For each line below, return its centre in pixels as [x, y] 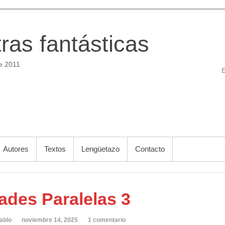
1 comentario [107, 220]
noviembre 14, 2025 [50, 220]
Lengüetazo [100, 149]
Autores [16, 149]
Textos [55, 149]
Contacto [150, 149]
